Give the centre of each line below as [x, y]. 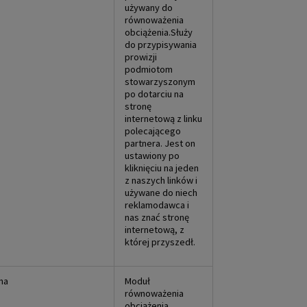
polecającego [153, 131]
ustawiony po [152, 155]
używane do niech [161, 192]
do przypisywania [161, 44]
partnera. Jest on [160, 143]
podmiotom [149, 69]
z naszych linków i [161, 180]
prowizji [141, 57]
